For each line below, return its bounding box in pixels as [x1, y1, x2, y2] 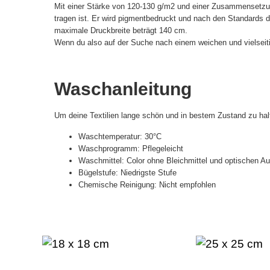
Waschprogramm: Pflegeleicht [78, 143, 183, 153]
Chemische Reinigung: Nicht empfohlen [78, 180, 216, 189]
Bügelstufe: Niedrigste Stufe [78, 168, 177, 177]
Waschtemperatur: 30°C [78, 131, 162, 141]
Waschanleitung [54, 79, 192, 99]
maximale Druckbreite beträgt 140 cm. [54, 26, 187, 36]
